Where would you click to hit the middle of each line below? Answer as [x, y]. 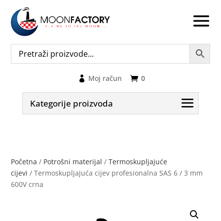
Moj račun [105, 78]
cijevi [19, 173]
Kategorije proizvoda [71, 103]
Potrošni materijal [73, 161]
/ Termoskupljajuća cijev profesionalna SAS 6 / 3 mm [115, 173]
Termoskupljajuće [138, 161]
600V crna [27, 184]
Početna [24, 161]
